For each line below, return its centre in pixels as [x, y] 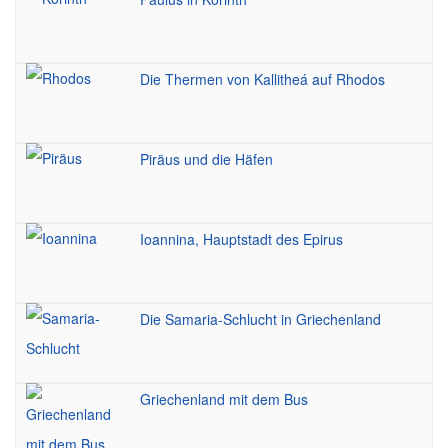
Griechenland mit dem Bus [224, 399]
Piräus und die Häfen [206, 159]
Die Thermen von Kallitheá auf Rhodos [262, 79]
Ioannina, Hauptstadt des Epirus [241, 239]
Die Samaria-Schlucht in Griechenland [260, 319]
